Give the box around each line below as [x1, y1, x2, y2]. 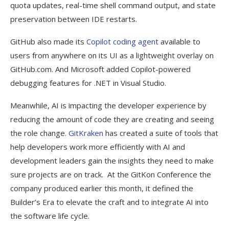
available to [158, 36, 200, 47]
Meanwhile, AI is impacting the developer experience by [10, 100, 207, 110]
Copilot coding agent [86, 36, 158, 47]
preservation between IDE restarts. [10, 13, 137, 24]
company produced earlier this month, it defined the [10, 182, 193, 193]
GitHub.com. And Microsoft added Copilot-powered [10, 63, 191, 74]
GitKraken [68, 127, 103, 138]
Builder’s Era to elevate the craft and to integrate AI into [10, 196, 209, 207]
